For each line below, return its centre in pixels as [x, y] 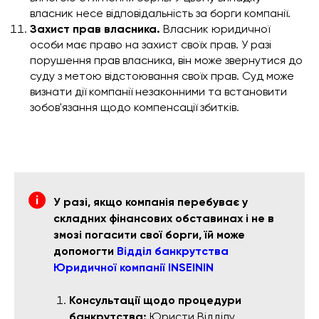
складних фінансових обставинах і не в [164, 219]
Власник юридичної [215, 29]
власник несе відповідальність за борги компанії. [160, 14]
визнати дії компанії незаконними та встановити [158, 92]
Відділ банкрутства [173, 251]
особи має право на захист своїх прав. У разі [151, 45]
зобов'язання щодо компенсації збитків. [135, 108]
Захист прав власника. [95, 29]
